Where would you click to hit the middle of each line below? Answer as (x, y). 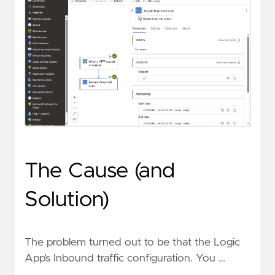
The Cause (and (100, 171)
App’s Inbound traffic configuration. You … (125, 258)
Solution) (67, 199)
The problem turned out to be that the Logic (132, 242)
